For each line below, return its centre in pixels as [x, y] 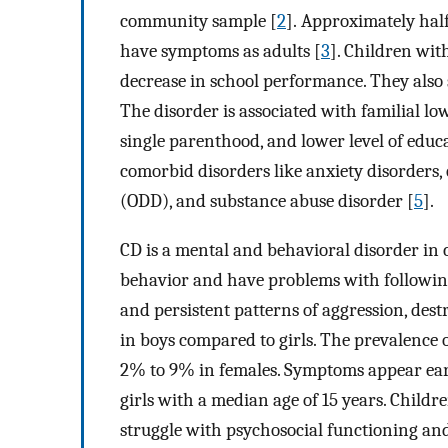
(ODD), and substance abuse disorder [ [267, 201]
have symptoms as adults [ [220, 51]
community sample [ [198, 21]
